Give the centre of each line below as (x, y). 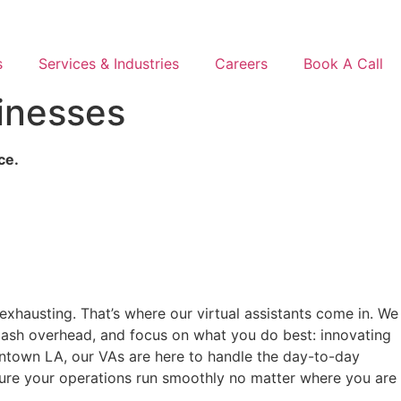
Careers (241, 64)
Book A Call (343, 64)
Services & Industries (109, 64)
